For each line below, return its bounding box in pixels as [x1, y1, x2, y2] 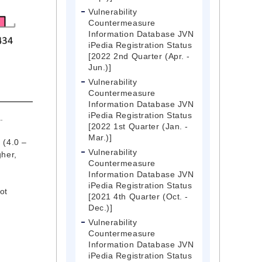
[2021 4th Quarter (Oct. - [88, 192, 188, 202]
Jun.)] [88, 63, 112, 73]
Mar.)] [88, 133, 112, 143]
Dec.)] [88, 203, 113, 213]
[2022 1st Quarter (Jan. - [88, 122, 188, 132]
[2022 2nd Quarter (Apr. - [88, 51, 190, 61]
